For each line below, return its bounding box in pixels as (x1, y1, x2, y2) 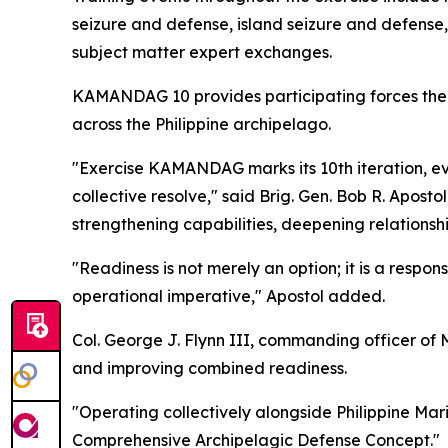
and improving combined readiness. (72, 358, 347, 378)
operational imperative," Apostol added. (72, 286, 385, 306)
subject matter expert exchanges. (72, 42, 332, 62)
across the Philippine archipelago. (72, 114, 331, 134)
